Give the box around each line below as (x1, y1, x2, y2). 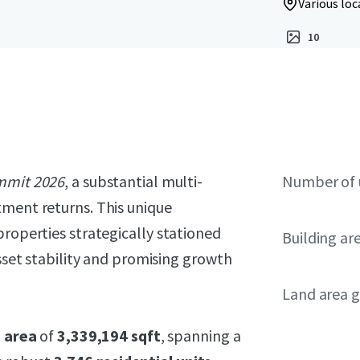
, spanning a (160, 325, 241, 346)
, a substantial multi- (64, 171, 203, 191)
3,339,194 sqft (57, 325, 161, 346)
